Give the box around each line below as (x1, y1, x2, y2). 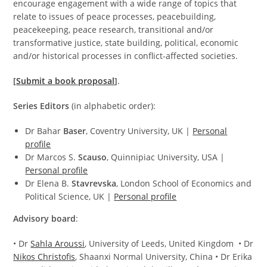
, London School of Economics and (116, 178, 252, 189)
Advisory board (13, 213, 76, 224)
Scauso (78, 151, 107, 163)
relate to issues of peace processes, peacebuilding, (13, 11, 216, 22)
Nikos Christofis (13, 251, 76, 262)
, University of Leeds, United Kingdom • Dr (85, 238, 254, 249)
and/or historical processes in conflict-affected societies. (13, 50, 238, 61)
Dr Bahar (25, 125, 64, 136)
